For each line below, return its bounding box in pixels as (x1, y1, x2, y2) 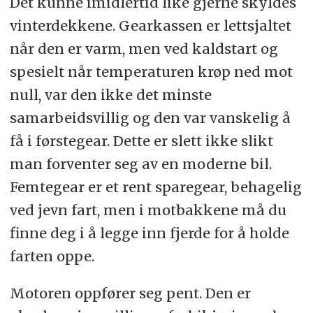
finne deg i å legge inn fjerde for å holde (9, 224, 289, 242)
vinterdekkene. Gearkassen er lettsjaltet (9, 17, 291, 35)
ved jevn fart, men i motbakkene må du (9, 201, 286, 219)
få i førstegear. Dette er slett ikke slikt (9, 132, 273, 150)
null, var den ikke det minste (9, 86, 212, 104)
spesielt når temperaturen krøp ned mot (9, 63, 293, 81)
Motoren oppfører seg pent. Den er (9, 284, 251, 303)
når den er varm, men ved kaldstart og (9, 40, 278, 58)
